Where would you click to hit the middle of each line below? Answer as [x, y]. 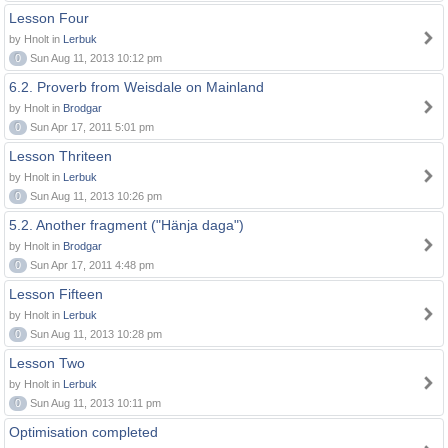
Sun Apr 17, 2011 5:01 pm [90, 127]
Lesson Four [49, 18]
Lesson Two [47, 363]
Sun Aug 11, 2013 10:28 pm [94, 334]
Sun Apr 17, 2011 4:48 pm [90, 265]
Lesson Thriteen [60, 156]
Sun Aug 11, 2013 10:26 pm [94, 196]
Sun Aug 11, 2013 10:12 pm [94, 58]
